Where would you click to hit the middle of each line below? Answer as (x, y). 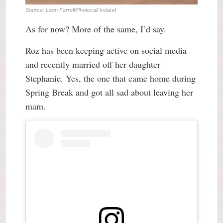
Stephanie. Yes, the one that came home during (111, 78)
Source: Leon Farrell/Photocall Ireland (71, 10)
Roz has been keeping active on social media (106, 50)
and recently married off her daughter (93, 64)
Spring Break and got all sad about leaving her (109, 92)
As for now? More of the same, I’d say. (97, 29)
